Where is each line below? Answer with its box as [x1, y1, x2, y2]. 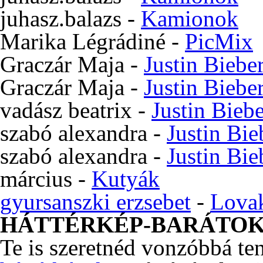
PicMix [185, 29, 253, 54]
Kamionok [141, 6, 238, 31]
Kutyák [92, 166, 160, 191]
